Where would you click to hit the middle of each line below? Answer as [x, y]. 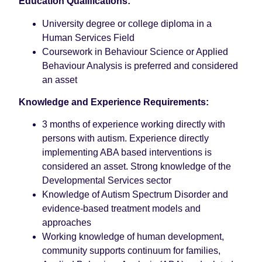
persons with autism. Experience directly [125, 139]
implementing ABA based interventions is [127, 153]
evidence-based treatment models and [121, 209]
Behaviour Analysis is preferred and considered [140, 65]
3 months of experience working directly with [134, 125]
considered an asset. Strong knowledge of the [137, 167]
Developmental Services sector [107, 181]
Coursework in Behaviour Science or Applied [135, 51]
